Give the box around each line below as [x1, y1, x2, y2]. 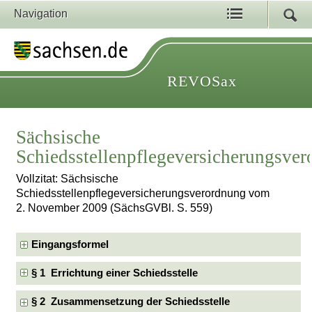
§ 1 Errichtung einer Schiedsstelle [31, 267, 198, 279]
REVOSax [167, 72, 237, 90]
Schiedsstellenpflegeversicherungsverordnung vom [16, 187, 270, 200]
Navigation [14, 8, 68, 19]
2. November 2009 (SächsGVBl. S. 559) [16, 202, 213, 214]
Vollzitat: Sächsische [16, 173, 119, 185]
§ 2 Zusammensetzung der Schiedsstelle [31, 296, 231, 308]
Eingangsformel [31, 238, 109, 250]
